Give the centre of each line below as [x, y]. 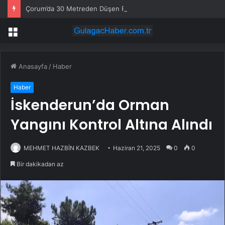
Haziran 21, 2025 [137, 148]
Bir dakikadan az [39, 164]
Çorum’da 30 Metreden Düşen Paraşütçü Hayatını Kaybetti [117, 9]
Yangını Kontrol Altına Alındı [111, 125]
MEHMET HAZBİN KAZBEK [62, 148]
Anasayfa [32, 67]
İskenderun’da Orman [90, 105]
